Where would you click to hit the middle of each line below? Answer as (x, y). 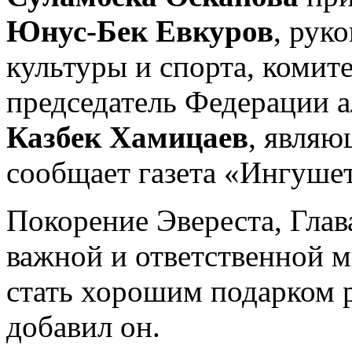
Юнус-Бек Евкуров (140, 31)
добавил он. (83, 326)
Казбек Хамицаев (127, 137)
